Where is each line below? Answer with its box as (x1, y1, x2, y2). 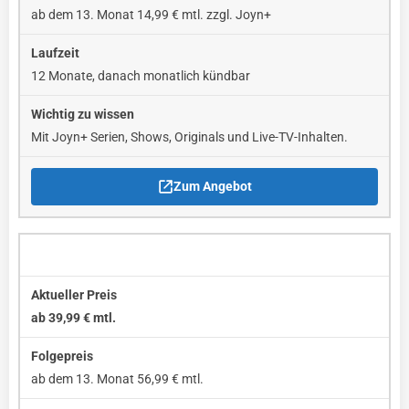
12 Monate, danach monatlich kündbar (31, 68, 250, 84)
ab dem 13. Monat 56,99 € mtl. (31, 372, 204, 387)
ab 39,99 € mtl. (31, 310, 116, 326)
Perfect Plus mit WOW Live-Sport (31, 247, 223, 263)
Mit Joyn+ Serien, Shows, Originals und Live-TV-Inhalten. (31, 130, 348, 145)
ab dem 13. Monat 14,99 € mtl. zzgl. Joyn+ (31, 7, 271, 23)
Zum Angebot (173, 179, 252, 194)
